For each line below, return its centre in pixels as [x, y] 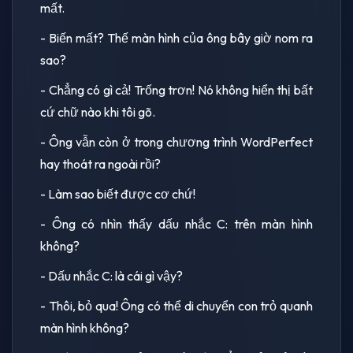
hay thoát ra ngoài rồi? [100, 163]
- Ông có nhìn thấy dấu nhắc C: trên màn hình [176, 223]
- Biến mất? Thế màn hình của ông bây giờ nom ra [176, 37]
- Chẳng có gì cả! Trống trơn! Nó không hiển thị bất [176, 89]
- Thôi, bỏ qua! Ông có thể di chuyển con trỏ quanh [176, 305]
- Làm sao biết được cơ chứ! [118, 193]
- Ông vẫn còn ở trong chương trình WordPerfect [176, 141]
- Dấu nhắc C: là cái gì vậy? [111, 275]
